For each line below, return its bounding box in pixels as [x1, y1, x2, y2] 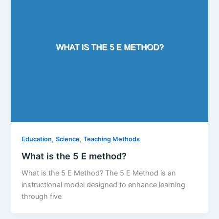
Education [22, 135, 52, 143]
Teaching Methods [84, 135, 140, 143]
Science [56, 135, 80, 143]
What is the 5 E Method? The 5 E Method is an [22, 169, 176, 178]
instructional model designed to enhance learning [22, 180, 186, 190]
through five [22, 192, 62, 201]
